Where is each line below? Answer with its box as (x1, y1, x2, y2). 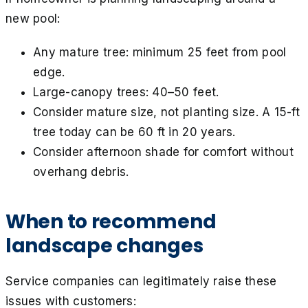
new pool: (5, 11, 60, 25)
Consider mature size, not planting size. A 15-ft (33, 104, 300, 119)
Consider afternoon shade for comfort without (33, 144, 294, 159)
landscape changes (5, 232, 203, 259)
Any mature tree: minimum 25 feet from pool (33, 45, 287, 59)
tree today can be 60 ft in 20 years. (33, 124, 236, 139)
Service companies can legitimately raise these (5, 274, 277, 288)
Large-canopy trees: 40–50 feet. (33, 85, 219, 99)
